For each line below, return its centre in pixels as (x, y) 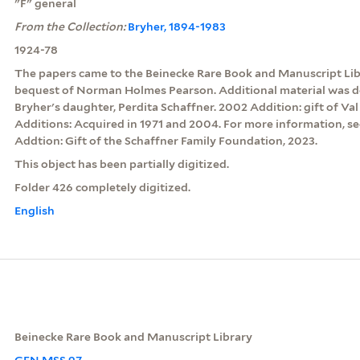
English (34, 210)
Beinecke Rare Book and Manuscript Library (133, 336)
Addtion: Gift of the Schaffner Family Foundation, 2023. (166, 140)
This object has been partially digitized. (121, 164)
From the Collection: (71, 26)
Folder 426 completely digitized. (102, 187)
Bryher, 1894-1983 (176, 26)
